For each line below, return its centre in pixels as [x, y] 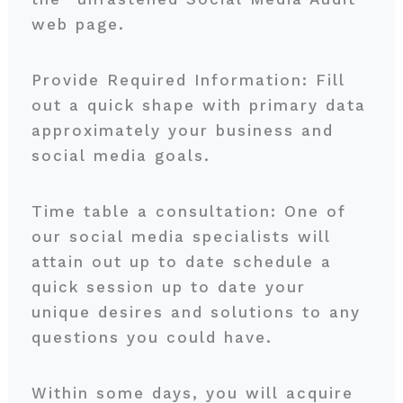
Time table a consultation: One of [188, 211]
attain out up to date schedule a [181, 262]
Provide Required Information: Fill [188, 80]
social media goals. [124, 156]
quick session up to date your [168, 287]
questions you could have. [155, 337]
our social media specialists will [181, 237]
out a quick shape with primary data [198, 105]
